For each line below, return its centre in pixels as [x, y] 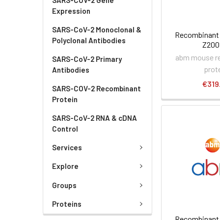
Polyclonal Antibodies [89, 40]
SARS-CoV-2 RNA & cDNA [95, 118]
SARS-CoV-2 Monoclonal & [97, 29]
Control [65, 128]
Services [67, 147]
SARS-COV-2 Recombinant [96, 88]
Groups [64, 185]
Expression [71, 11]
